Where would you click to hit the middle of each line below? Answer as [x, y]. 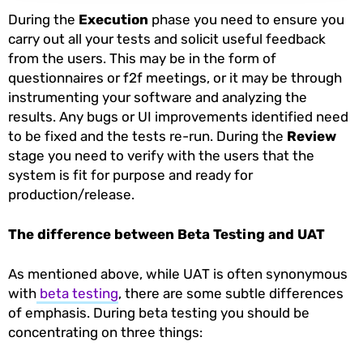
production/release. [73, 195]
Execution [113, 20]
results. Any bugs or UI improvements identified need [178, 117]
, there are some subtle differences [231, 294]
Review [312, 137]
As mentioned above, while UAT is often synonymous [178, 274]
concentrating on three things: [105, 333]
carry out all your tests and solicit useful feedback [167, 39]
